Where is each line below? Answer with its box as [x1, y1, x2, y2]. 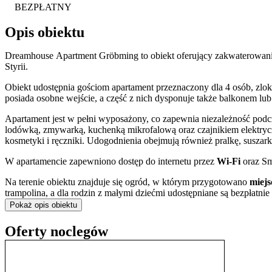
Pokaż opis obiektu [10, 200, 77, 209]
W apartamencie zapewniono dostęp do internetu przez [5, 155, 217, 166]
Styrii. [5, 61, 28, 72]
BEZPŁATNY [15, 2, 72, 12]
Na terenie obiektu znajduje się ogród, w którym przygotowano [5, 176, 250, 187]
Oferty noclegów [5, 223, 108, 239]
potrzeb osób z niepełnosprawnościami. [5, 219, 155, 229]
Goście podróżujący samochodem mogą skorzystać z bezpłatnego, [5, 208, 260, 219]
